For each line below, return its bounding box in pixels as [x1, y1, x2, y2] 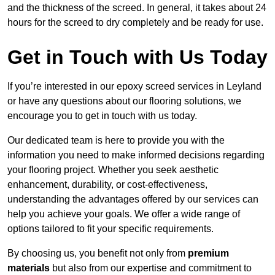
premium [188, 248, 229, 259]
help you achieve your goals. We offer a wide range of [7, 209, 240, 220]
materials [7, 263, 50, 274]
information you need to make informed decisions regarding [7, 150, 265, 161]
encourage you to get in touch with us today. [7, 110, 197, 122]
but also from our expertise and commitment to [50, 263, 252, 274]
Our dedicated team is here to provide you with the [7, 135, 225, 146]
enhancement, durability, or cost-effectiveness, [7, 179, 207, 190]
